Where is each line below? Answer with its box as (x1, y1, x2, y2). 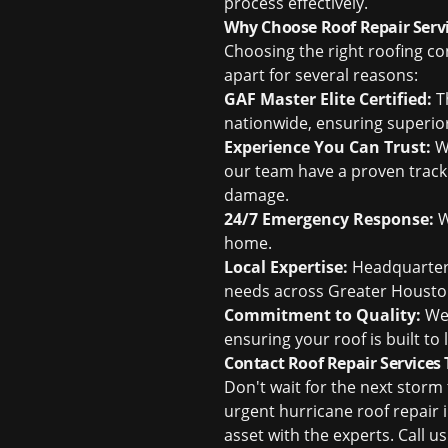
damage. (224, 184, 289, 206)
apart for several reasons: (224, 64, 418, 86)
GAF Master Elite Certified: (224, 88, 432, 110)
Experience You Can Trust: (224, 136, 431, 158)
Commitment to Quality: (224, 304, 421, 326)
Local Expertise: (224, 256, 348, 278)
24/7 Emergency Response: (224, 208, 434, 230)
